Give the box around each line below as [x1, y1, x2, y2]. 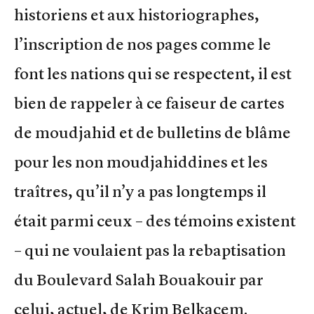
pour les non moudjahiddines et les [14, 151, 268, 172]
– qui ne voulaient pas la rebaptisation [14, 240, 286, 260]
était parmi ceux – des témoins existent [14, 210, 296, 231]
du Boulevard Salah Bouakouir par [14, 269, 264, 289]
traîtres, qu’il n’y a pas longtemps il [14, 181, 266, 201]
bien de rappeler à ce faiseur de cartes [14, 93, 285, 113]
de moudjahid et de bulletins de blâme [14, 122, 291, 142]
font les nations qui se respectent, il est [14, 63, 292, 83]
